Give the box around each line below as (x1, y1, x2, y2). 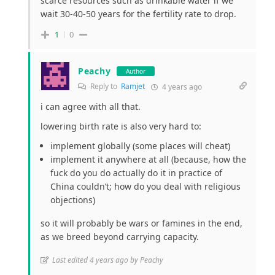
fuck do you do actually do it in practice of (50, 167, 222, 179)
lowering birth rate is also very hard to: (41, 120, 201, 133)
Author (126, 66, 146, 76)
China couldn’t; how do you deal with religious (50, 180, 241, 193)
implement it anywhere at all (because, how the (50, 153, 246, 166)
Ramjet (121, 81, 145, 92)
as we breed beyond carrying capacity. (41, 231, 199, 243)
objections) (50, 194, 95, 206)
